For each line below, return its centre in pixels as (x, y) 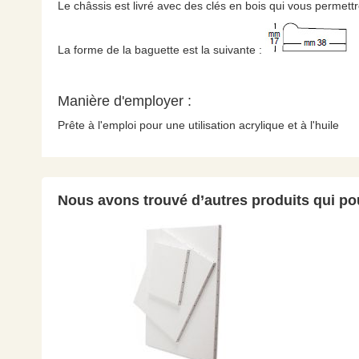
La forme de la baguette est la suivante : (161, 50)
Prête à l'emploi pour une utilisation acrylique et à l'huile (198, 125)
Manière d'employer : (125, 101)
